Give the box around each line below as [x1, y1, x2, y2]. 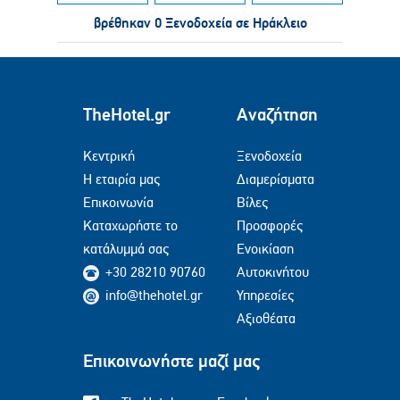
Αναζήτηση [237, 103, 318, 126]
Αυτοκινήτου [237, 263, 309, 280]
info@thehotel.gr [105, 287, 203, 304]
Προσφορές [237, 217, 303, 234]
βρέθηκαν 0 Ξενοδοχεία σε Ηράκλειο [93, 13, 307, 32]
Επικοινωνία [83, 194, 154, 211]
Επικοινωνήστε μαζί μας [83, 349, 260, 372]
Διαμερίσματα [237, 171, 314, 187]
